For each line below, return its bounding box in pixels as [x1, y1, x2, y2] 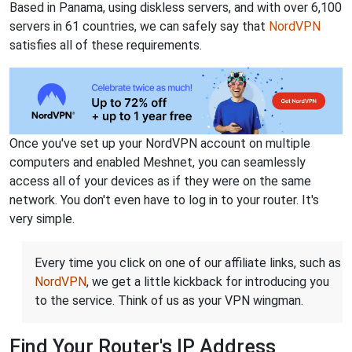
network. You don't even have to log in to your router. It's [9, 192, 319, 207]
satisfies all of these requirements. [9, 38, 202, 53]
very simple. [9, 211, 75, 226]
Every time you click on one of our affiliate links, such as [35, 255, 341, 270]
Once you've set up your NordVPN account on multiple [9, 135, 310, 151]
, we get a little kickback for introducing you [86, 273, 329, 289]
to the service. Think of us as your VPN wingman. [35, 292, 303, 308]
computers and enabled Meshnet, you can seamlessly [9, 154, 306, 170]
